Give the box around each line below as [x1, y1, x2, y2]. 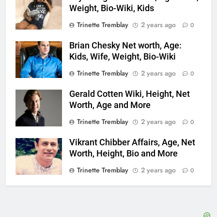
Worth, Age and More [69, 100, 151, 110]
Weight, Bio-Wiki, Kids [69, 3, 154, 13]
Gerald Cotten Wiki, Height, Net [69, 89, 190, 99]
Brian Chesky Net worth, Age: [69, 40, 182, 50]
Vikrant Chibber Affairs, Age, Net [69, 137, 195, 147]
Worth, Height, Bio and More [69, 148, 178, 158]
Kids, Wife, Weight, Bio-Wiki [69, 51, 176, 62]
